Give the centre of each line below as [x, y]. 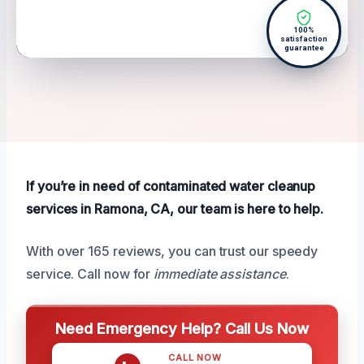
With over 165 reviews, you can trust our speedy [172, 251]
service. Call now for [90, 274]
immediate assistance [220, 274]
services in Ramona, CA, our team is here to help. [175, 209]
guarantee [304, 48]
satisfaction [304, 39]
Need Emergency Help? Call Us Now [182, 329]
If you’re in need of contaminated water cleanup [171, 186]
